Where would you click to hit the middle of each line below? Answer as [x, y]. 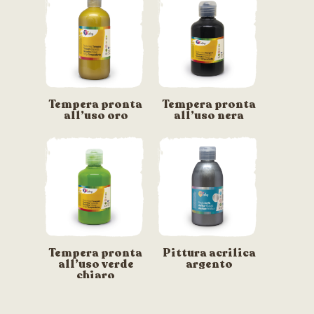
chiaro [96, 275]
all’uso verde [96, 264]
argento [209, 264]
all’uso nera [209, 116]
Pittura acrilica [209, 253]
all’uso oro [96, 116]
